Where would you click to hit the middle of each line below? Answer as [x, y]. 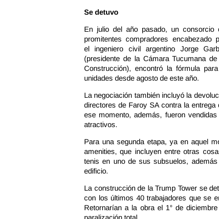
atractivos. [101, 124]
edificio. [96, 171]
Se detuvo [101, 12]
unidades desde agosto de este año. [142, 78]
